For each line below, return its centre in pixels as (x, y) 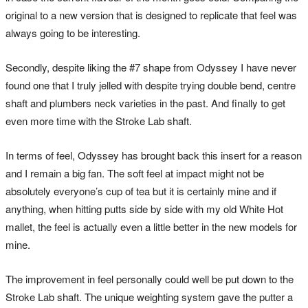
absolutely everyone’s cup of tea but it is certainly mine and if (141, 190)
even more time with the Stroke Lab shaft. (99, 120)
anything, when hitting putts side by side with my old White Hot (144, 208)
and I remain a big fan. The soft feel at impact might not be (135, 173)
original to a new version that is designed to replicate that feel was (151, 14)
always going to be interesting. (73, 32)
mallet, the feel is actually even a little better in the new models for (151, 226)
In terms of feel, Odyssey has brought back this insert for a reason (154, 155)
